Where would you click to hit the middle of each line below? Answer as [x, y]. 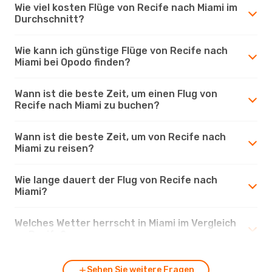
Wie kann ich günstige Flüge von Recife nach [121, 50]
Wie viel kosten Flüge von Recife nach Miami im [126, 7]
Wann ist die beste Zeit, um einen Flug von [116, 93]
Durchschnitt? [49, 19]
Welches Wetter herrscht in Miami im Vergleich [125, 223]
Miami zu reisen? [54, 148]
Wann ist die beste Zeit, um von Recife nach [120, 137]
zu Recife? [40, 234]
